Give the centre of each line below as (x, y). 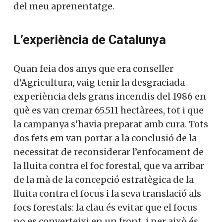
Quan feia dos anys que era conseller (93, 69)
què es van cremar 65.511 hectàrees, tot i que (109, 111)
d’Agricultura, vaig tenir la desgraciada (99, 83)
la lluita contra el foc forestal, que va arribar (109, 166)
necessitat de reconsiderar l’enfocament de (109, 152)
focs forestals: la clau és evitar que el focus (105, 208)
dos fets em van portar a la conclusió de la (105, 138)
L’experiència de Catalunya (90, 40)
